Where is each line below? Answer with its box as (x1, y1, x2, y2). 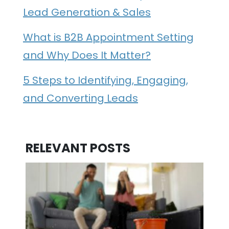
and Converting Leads (23, 90, 138, 105)
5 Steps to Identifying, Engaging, (23, 73, 188, 87)
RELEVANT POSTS (26, 140, 130, 157)
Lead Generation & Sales (23, 5, 151, 20)
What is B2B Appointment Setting (23, 30, 194, 45)
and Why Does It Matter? (23, 48, 151, 63)
